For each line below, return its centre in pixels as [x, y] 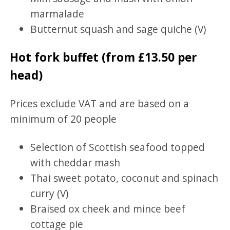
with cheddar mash [75, 162]
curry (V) [50, 193]
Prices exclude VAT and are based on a [100, 103]
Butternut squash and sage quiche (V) [118, 29]
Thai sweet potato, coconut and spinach [124, 178]
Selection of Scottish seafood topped [118, 147]
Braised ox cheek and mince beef [108, 208]
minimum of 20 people [63, 119]
